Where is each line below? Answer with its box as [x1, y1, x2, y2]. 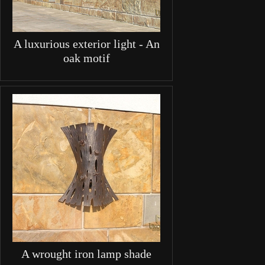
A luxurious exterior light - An [13, 37, 160, 51]
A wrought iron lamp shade [21, 247, 151, 260]
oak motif [63, 51, 110, 65]
